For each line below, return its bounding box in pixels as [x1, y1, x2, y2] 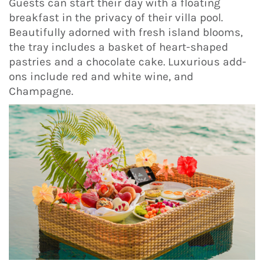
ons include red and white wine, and [9, 70, 193, 83]
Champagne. [9, 84, 73, 98]
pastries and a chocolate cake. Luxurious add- [9, 55, 246, 68]
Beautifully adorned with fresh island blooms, [9, 25, 243, 39]
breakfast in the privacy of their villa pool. [9, 11, 223, 24]
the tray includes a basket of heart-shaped [9, 40, 228, 54]
